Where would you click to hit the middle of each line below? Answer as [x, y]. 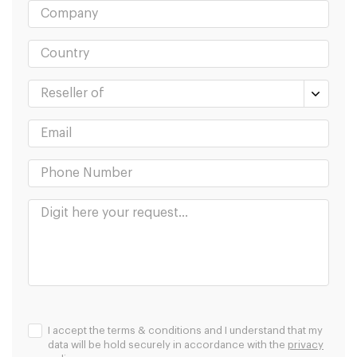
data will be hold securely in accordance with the [168, 344]
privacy [306, 344]
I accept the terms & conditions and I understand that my [185, 330]
